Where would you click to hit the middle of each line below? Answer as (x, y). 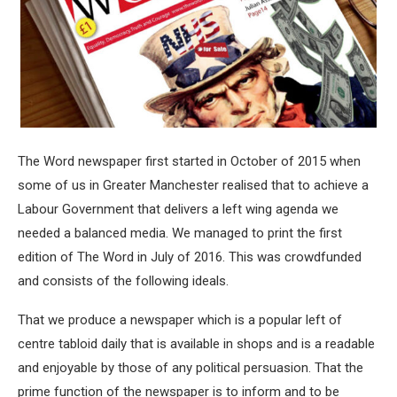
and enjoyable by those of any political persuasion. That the (191, 368)
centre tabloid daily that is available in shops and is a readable (196, 344)
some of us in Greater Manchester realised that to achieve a (193, 186)
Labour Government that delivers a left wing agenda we (178, 210)
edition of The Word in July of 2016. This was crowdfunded (190, 257)
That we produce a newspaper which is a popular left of (180, 320)
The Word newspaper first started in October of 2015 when (189, 162)
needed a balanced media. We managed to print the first (180, 234)
